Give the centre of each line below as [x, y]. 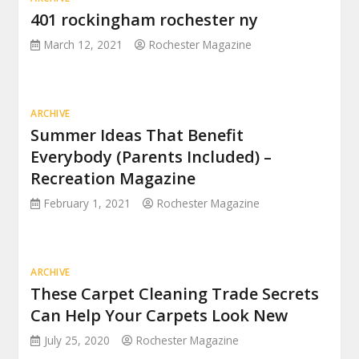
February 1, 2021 [88, 204]
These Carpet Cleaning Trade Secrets [175, 294]
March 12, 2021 [84, 45]
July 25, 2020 [77, 341]
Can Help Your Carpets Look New [159, 316]
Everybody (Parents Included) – [151, 157]
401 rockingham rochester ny [145, 20]
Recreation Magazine [113, 179]
